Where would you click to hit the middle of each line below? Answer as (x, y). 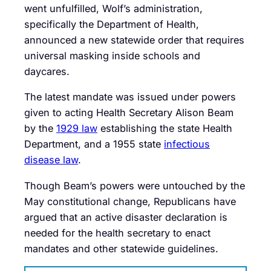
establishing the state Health (165, 129)
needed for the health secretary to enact (117, 233)
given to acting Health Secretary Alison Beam (129, 113)
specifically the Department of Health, (112, 24)
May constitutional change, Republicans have (130, 201)
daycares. (47, 72)
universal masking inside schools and (112, 56)
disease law (51, 160)
